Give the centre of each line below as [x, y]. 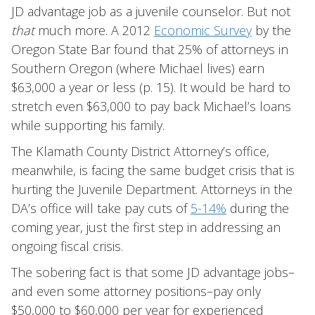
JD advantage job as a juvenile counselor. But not [151, 11]
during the [258, 208]
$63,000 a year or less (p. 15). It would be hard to [151, 87]
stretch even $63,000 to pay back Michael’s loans [151, 106]
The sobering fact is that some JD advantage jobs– [153, 272]
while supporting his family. [88, 125]
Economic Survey [203, 30]
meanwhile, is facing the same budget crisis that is [153, 170]
